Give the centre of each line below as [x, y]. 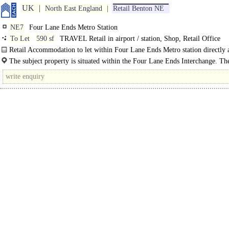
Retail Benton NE [139, 8]
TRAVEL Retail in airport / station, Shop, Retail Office [139, 39]
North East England [74, 8]
